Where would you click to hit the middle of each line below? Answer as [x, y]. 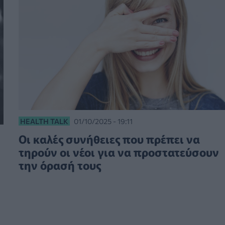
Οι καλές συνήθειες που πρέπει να [109, 138]
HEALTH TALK [44, 121]
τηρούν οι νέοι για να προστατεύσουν [119, 151]
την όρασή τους [60, 164]
